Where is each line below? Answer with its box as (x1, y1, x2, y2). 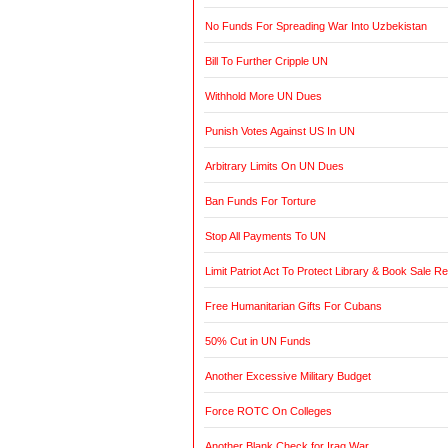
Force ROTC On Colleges (204, 405, 332, 418)
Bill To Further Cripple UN (204, 55, 328, 68)
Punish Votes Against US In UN (204, 125, 355, 138)
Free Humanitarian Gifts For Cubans (204, 300, 382, 313)
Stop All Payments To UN (204, 230, 326, 243)
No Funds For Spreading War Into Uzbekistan (204, 20, 427, 33)
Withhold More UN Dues (204, 90, 322, 103)
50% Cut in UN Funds (204, 335, 311, 348)
